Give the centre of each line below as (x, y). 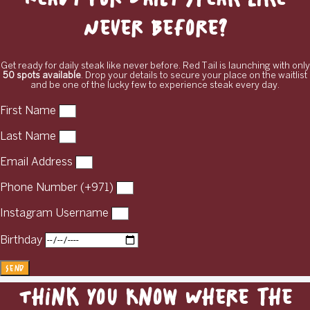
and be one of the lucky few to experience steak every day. (155, 85)
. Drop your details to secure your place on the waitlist (194, 75)
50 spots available (42, 75)
